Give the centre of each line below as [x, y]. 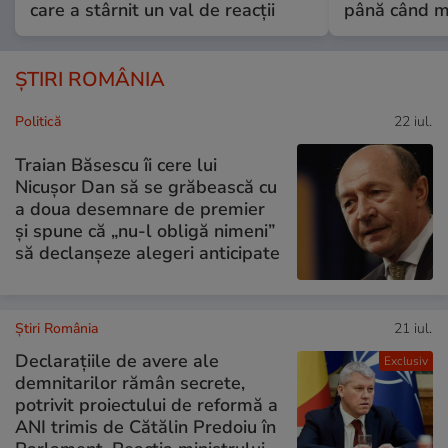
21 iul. [413, 329]
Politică [38, 122]
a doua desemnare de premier [140, 208]
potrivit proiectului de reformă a [146, 404]
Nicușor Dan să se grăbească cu [146, 186]
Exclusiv [405, 361]
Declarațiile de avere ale [117, 360]
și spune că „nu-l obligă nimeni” [145, 230]
